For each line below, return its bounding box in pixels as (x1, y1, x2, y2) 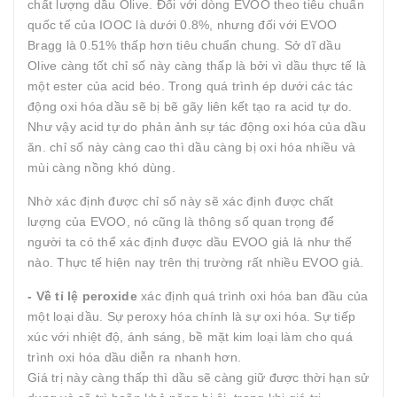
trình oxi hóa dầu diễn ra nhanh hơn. (27, 350, 241, 364)
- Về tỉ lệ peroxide (27, 289, 141, 303)
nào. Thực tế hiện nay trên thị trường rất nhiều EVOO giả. (27, 255, 364, 269)
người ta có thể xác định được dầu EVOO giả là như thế (27, 235, 353, 249)
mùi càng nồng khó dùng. (27, 160, 175, 175)
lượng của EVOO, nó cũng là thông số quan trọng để (27, 214, 335, 229)
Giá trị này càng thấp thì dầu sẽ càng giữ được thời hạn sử (27, 370, 370, 385)
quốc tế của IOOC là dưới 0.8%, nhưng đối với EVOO (27, 18, 338, 32)
